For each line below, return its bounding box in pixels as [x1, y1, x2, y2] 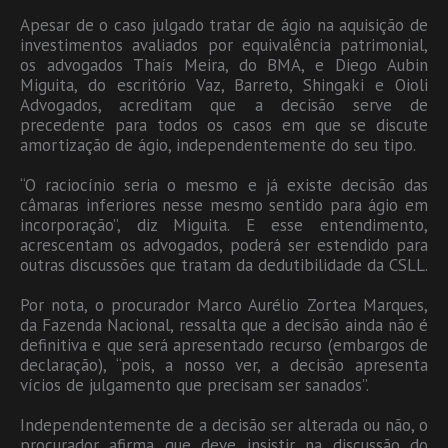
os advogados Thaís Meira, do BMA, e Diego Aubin [20, 53, 428, 76]
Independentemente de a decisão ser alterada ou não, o [20, 413, 428, 436]
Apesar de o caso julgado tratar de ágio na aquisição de [20, 13, 428, 36]
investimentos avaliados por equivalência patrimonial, [20, 33, 428, 56]
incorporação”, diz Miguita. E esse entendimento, [20, 213, 428, 236]
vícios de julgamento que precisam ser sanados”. [20, 373, 369, 396]
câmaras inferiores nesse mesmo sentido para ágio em [20, 193, 428, 216]
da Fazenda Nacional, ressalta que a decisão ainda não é [20, 313, 428, 336]
